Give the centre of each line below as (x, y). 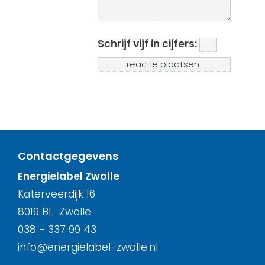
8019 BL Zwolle (54, 212)
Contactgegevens (68, 156)
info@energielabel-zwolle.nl (88, 247)
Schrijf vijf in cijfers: (148, 44)
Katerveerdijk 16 (56, 194)
